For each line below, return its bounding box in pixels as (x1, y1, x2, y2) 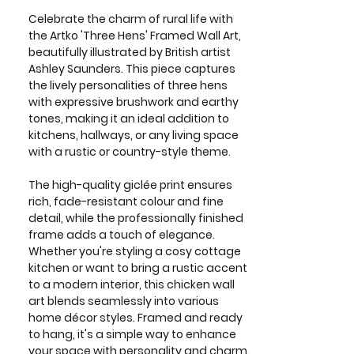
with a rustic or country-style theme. (28, 144, 231, 160)
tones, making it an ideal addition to (28, 111, 229, 126)
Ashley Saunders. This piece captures (28, 61, 235, 77)
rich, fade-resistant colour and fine (28, 194, 224, 209)
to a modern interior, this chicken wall (28, 277, 235, 292)
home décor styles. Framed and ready (28, 310, 243, 326)
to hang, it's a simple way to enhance (28, 326, 236, 342)
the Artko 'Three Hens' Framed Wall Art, (28, 28, 241, 43)
